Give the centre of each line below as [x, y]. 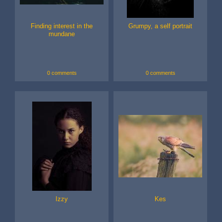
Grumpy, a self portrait [160, 26]
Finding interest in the [62, 26]
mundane [62, 34]
